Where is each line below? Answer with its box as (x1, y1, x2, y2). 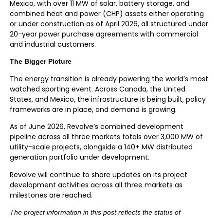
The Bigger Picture (10, 57, 72, 66)
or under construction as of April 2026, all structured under (10, 18, 208, 29)
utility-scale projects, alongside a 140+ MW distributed (10, 142, 193, 152)
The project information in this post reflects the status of (10, 208, 181, 216)
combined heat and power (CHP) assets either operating (10, 8, 204, 18)
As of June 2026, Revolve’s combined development (10, 122, 183, 132)
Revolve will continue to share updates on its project (10, 169, 187, 180)
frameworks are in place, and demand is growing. (10, 104, 177, 114)
